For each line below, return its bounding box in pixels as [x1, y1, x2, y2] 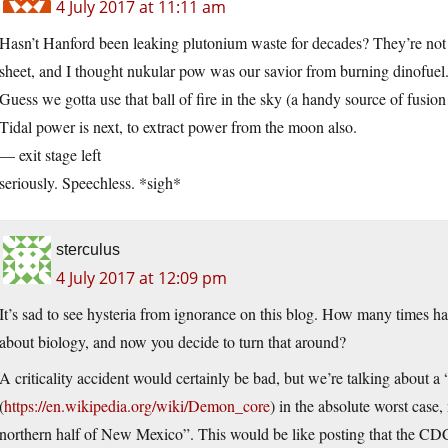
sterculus [56, 241, 120, 259]
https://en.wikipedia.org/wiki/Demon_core [4, 395, 270, 417]
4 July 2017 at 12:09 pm [56, 267, 227, 290]
